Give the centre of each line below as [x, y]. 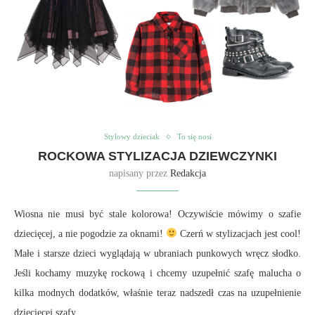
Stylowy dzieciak [131, 136]
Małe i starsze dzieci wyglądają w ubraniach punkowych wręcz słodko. [157, 253]
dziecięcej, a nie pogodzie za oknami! [90, 234]
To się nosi [194, 136]
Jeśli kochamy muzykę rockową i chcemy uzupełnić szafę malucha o [157, 273]
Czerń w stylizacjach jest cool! [239, 234]
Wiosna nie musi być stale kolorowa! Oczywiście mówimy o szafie [157, 214]
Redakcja [188, 173]
